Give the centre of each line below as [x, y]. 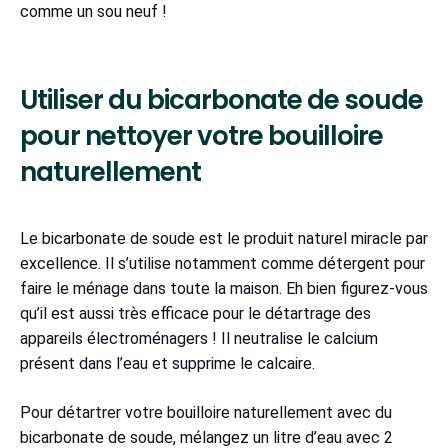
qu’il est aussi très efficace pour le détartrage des [195, 314]
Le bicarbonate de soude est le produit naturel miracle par [224, 239]
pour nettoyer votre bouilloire [201, 136]
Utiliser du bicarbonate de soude [221, 100]
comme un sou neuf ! [93, 12]
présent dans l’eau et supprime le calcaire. [171, 364]
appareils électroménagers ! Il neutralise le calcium [199, 339]
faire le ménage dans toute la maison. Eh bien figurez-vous [224, 289]
